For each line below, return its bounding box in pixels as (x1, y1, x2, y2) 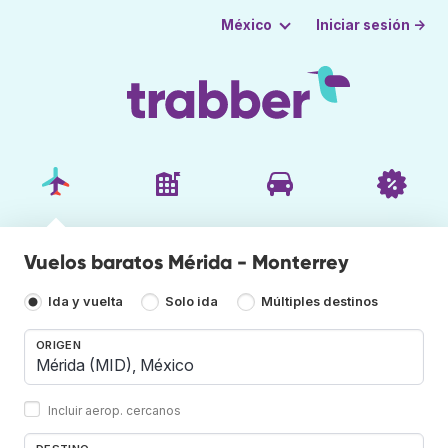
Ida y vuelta (48, 294, 123, 310)
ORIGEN (36, 337, 81, 352)
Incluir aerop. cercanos (48, 402, 181, 418)
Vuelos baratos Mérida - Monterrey (24, 249, 349, 274)
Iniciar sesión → (316, 16, 427, 33)
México (220, 17, 272, 33)
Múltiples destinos (260, 294, 378, 310)
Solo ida (165, 294, 219, 310)
